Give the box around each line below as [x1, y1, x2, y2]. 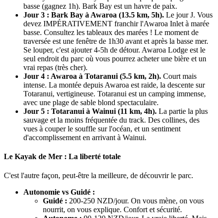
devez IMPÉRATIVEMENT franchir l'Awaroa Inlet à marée [23, 19, 209, 28]
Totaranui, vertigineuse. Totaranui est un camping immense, [23, 89, 206, 98]
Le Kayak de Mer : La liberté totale [4, 152, 121, 161]
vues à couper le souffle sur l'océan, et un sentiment [23, 124, 181, 133]
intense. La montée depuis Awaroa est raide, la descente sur [23, 80, 205, 89]
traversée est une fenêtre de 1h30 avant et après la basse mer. [23, 36, 208, 45]
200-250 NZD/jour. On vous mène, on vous [67, 197, 204, 205]
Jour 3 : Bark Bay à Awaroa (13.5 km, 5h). [23, 10, 164, 19]
